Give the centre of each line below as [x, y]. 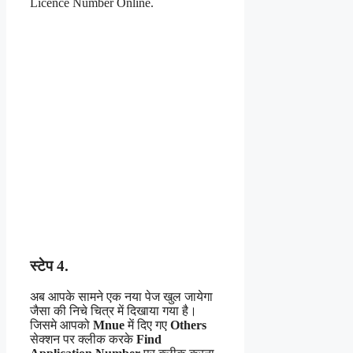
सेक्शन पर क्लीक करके [83, 340]
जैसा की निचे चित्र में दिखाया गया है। [113, 311]
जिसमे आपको [61, 325]
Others [188, 325]
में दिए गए [147, 325]
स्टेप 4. [49, 266]
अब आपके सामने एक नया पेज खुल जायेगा [121, 297]
